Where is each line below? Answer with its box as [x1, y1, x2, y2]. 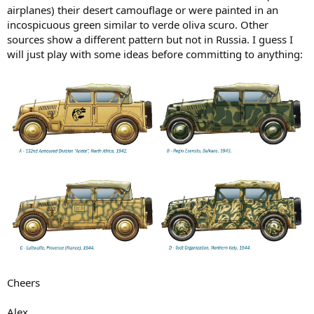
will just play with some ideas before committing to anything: [7, 47, 303, 62]
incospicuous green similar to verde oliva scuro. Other [7, 18, 268, 32]
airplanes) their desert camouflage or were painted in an [7, 3, 278, 18]
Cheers [7, 275, 40, 290]
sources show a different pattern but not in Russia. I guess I [7, 32, 293, 47]
